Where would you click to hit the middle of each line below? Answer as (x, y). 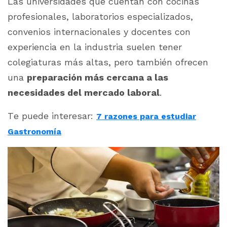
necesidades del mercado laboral (84, 93)
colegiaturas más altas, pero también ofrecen (108, 62)
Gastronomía (34, 132)
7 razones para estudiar (146, 117)
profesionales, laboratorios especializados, (100, 17)
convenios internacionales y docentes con (99, 32)
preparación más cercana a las (98, 78)
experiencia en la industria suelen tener (95, 47)
